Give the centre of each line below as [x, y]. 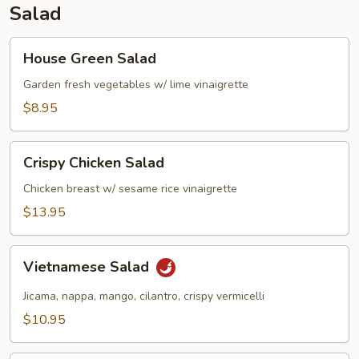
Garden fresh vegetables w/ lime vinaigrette [136, 85]
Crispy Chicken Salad [94, 163]
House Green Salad [90, 58]
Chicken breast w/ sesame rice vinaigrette [130, 189]
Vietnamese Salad [88, 267]
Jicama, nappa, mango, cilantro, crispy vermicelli [144, 296]
